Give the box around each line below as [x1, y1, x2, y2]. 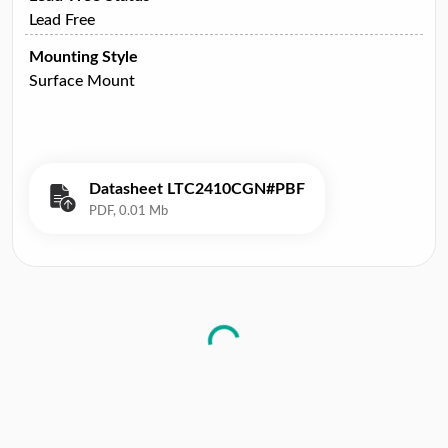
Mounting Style [29, 48, 138, 65]
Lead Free [29, 11, 95, 28]
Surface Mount [29, 72, 135, 89]
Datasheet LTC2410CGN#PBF [89, 180, 305, 197]
